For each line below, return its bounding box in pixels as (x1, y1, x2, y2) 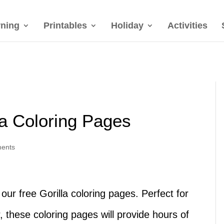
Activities (167, 20, 207, 30)
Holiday (111, 20, 143, 30)
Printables (43, 20, 87, 30)
